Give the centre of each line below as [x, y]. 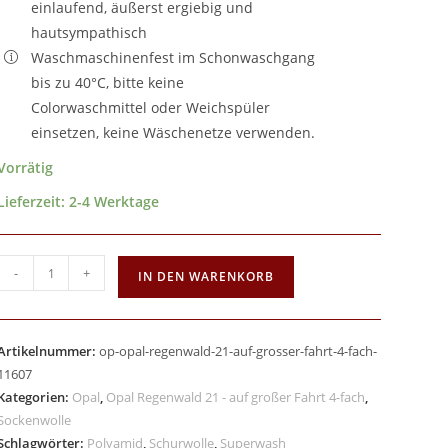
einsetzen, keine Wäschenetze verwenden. [173, 132]
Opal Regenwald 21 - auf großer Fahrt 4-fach [236, 397]
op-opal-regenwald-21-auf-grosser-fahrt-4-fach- [238, 351]
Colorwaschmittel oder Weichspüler [151, 107]
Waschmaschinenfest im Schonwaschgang [173, 57]
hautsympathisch [89, 32]
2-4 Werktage [114, 201]
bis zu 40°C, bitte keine [108, 82]
